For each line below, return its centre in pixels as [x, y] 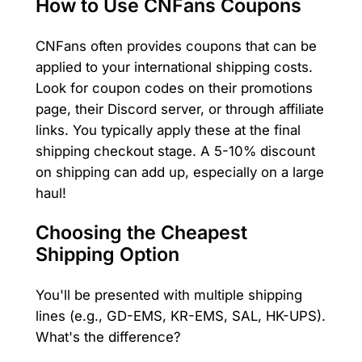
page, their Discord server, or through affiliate [179, 109]
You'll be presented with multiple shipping [168, 295]
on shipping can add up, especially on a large [179, 172]
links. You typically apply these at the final [168, 130]
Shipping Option [107, 255]
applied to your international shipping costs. [174, 67]
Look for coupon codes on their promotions [174, 88]
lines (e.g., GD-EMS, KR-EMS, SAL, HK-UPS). [180, 316]
